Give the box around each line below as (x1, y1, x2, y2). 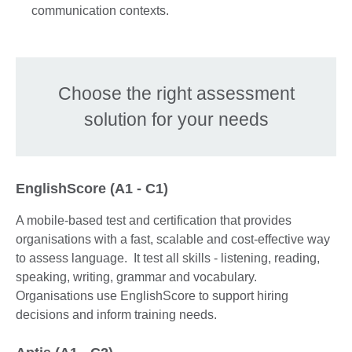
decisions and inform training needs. (16, 307, 217, 321)
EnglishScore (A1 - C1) (16, 180, 168, 196)
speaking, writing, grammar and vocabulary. (16, 269, 260, 284)
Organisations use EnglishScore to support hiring (16, 288, 288, 302)
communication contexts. (31, 4, 169, 18)
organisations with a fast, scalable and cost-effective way (16, 232, 330, 246)
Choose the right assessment (57, 82, 295, 104)
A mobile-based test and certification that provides (16, 213, 291, 227)
